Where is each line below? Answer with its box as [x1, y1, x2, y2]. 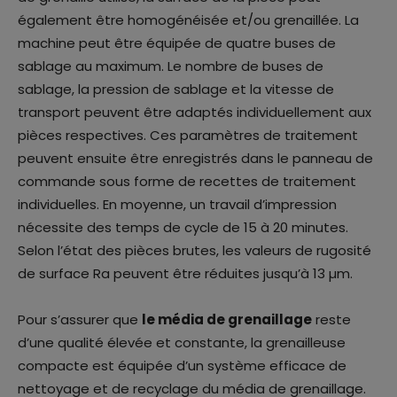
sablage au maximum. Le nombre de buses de [18, 56, 323, 75]
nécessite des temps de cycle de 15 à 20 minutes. [18, 217, 348, 237]
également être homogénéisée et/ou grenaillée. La [18, 10, 359, 29]
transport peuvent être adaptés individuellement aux [18, 102, 371, 121]
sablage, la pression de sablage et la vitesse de [18, 79, 334, 98]
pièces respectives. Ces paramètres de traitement [18, 125, 358, 144]
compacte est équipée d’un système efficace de [18, 355, 346, 375]
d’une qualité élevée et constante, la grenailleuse [18, 332, 346, 352]
